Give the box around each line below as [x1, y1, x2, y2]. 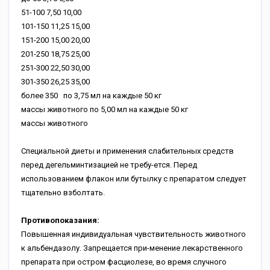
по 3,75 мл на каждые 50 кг [63, 91, 163, 100]
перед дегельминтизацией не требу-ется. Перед [21, 160, 197, 169]
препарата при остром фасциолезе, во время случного [21, 257, 227, 266]
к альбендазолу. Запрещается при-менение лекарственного [21, 243, 243, 253]
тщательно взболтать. [21, 188, 105, 197]
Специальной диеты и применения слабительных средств [21, 146, 234, 155]
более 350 [21, 91, 61, 100]
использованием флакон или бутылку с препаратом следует [21, 174, 246, 183]
